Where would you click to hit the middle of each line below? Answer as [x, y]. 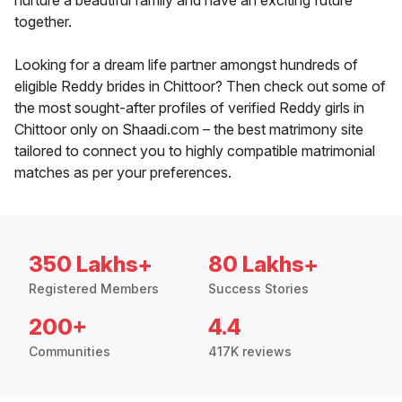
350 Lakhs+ [91, 265]
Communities [70, 352]
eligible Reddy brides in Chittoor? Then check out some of [200, 87]
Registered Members [94, 289]
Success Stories [258, 289]
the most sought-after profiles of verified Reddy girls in [189, 108]
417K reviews [250, 352]
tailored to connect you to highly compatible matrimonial [195, 151]
